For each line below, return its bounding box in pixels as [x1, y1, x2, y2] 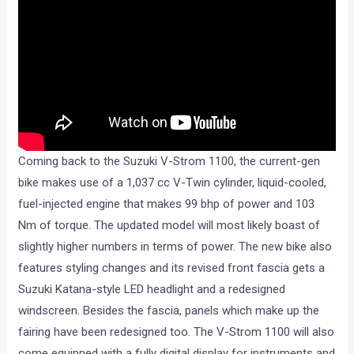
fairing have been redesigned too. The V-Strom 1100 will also [18, 324, 335, 339]
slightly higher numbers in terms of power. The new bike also [18, 239, 333, 254]
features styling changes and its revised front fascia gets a [18, 260, 326, 275]
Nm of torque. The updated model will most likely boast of [18, 217, 321, 232]
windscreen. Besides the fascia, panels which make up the [18, 303, 320, 318]
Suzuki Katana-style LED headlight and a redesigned [18, 281, 286, 296]
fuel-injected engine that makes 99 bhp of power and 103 [18, 196, 315, 211]
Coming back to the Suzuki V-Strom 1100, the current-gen [18, 153, 321, 168]
